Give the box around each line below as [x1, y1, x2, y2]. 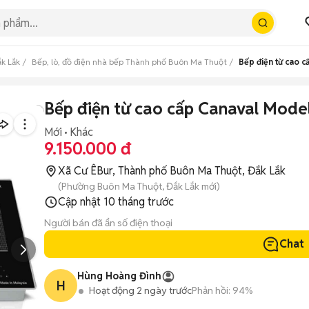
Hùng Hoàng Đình [77, 270, 161, 282]
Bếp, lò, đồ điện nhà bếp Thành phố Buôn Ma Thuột [32, 57, 227, 67]
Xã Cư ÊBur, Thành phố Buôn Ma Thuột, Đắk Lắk [58, 163, 286, 178]
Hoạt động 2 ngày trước [89, 284, 192, 297]
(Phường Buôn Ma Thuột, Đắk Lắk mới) [58, 180, 220, 192]
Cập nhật [58, 195, 103, 209]
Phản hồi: [192, 284, 230, 297]
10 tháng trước [103, 195, 174, 209]
